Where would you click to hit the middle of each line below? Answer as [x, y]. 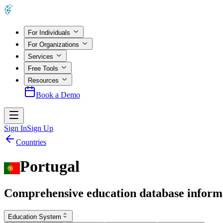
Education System [35, 217]
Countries [31, 142]
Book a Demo [58, 95]
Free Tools [43, 68]
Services [41, 56]
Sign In [15, 128]
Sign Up [40, 128]
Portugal [50, 167]
